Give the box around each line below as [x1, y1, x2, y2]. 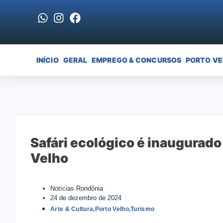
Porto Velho [95, 206, 129, 213]
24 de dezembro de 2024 [50, 194, 121, 202]
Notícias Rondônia [50, 185, 103, 192]
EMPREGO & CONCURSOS [92, 55, 182, 64]
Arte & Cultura [50, 206, 94, 213]
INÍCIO [36, 55, 59, 64]
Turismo [130, 206, 155, 213]
